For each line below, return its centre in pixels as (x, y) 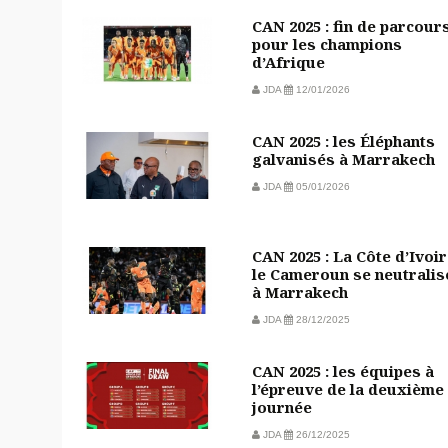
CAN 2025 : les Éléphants (343, 140)
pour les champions (327, 43)
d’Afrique (288, 61)
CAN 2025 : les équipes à (343, 370)
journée (282, 406)
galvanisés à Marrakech (343, 158)
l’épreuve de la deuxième (348, 388)
